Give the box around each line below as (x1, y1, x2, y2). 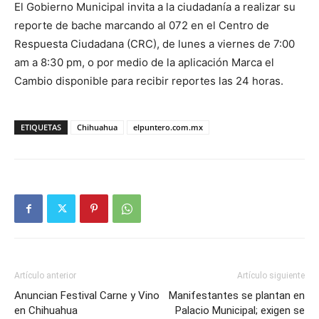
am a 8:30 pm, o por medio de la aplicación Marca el (14, 56, 274, 70)
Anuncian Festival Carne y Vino (14, 289, 159, 303)
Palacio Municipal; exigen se (175, 304, 305, 318)
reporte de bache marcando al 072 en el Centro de (14, 19, 269, 33)
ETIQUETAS (21, 122, 61, 133)
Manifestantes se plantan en (169, 289, 305, 303)
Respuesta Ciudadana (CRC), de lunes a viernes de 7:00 (14, 37, 295, 51)
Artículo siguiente (237, 271, 305, 281)
